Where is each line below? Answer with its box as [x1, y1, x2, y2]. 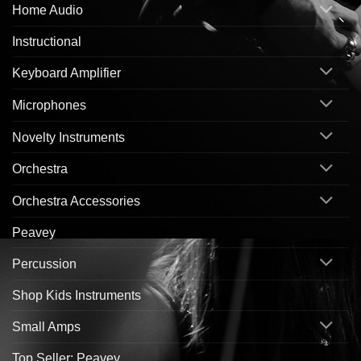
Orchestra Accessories [12, 194, 140, 209]
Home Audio [12, 3, 83, 18]
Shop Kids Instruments [12, 288, 141, 302]
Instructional [12, 35, 81, 49]
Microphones [12, 98, 86, 112]
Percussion [12, 256, 77, 271]
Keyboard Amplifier [12, 65, 121, 80]
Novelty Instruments [12, 130, 125, 144]
